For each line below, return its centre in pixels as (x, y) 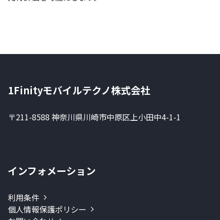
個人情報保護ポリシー (47, 209)
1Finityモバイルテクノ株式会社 (79, 90)
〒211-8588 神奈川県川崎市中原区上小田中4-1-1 (94, 117)
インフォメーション (52, 171)
